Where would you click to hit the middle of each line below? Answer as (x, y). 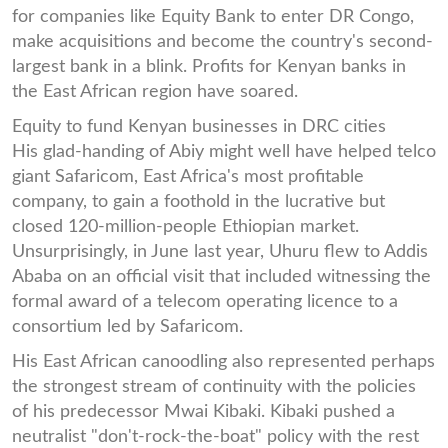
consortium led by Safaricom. (127, 326)
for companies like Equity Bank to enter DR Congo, (213, 16)
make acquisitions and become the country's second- (222, 41)
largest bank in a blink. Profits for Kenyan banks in (209, 66)
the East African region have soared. (155, 91)
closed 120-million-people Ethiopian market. (185, 226)
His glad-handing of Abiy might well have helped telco (224, 151)
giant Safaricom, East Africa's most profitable (188, 176)
